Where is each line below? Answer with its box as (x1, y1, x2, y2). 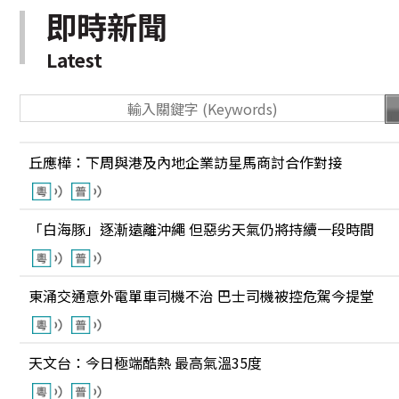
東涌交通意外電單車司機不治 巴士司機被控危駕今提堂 (28, 285, 374, 306)
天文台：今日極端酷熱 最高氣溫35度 (28, 352, 262, 373)
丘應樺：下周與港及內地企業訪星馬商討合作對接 (28, 151, 342, 173)
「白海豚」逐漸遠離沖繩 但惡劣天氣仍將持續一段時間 (28, 218, 374, 240)
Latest (46, 46, 102, 73)
